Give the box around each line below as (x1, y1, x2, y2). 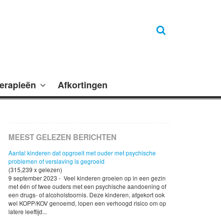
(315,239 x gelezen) (8, 165, 62, 174)
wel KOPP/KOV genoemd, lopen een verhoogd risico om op (8, 198, 166, 207)
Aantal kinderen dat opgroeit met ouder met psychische (8, 148, 156, 157)
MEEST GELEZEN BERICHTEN (8, 131, 116, 143)
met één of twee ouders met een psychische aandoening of (8, 182, 166, 190)
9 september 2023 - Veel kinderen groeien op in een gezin (8, 173, 166, 182)
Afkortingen (58, 78, 108, 91)
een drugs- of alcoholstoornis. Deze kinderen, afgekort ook (8, 190, 165, 199)
